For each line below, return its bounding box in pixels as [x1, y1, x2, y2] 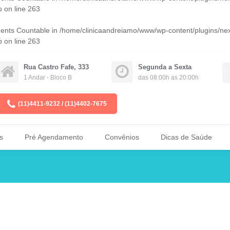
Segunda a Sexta [138, 63, 191, 71]
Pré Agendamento [25, 133, 83, 141]
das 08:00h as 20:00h [138, 74, 199, 81]
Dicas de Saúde [161, 133, 212, 141]
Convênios [105, 133, 139, 141]
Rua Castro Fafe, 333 [24, 63, 89, 71]
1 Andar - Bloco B [24, 74, 72, 81]
